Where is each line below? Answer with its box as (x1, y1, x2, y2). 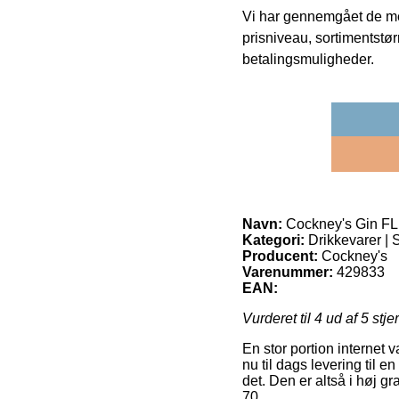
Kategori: (242, 232, 305, 248)
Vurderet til (242, 311, 314, 327)
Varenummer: (242, 265, 333, 281)
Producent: (242, 248, 318, 265)
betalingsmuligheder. (242, 52, 374, 68)
